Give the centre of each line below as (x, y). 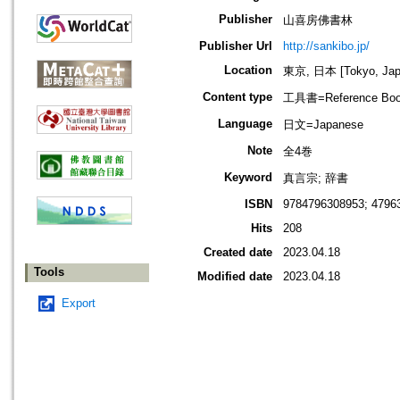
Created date (238, 253)
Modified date (235, 277)
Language (245, 124)
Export (79, 304)
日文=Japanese (323, 125)
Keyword (248, 178)
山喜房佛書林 (318, 21)
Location (248, 71)
